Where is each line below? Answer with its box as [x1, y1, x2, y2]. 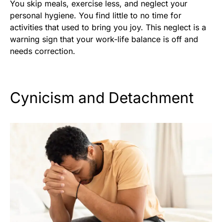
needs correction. [10, 46, 75, 56]
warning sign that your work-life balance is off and [10, 34, 198, 44]
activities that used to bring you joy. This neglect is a [10, 22, 206, 32]
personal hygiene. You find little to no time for [10, 10, 181, 20]
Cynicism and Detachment [10, 88, 194, 107]
